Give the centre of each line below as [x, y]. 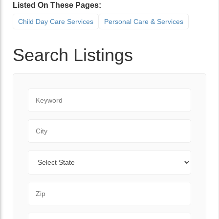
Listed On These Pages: [57, 5]
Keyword [43, 94]
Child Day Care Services [56, 22]
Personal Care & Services [144, 22]
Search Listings [73, 55]
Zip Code [44, 187]
